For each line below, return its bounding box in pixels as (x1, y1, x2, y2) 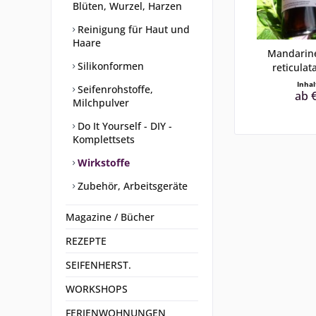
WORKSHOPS (66, 282, 128, 296)
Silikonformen (75, 59, 144, 73)
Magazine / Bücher (66, 210, 154, 224)
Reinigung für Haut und (75, 23, 190, 36)
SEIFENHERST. (66, 258, 131, 272)
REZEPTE (66, 234, 107, 248)
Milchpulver (73, 96, 129, 109)
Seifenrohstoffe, (75, 83, 153, 96)
